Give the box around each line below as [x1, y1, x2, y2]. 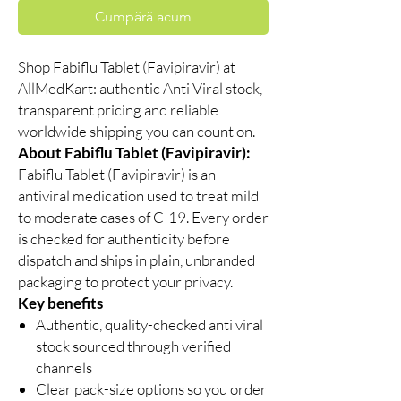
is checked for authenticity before [18, 229, 230, 249]
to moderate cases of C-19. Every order [18, 208, 269, 227]
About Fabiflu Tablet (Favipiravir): [18, 143, 251, 163]
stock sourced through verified [36, 337, 231, 356]
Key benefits [18, 294, 103, 313]
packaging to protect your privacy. [18, 272, 233, 292]
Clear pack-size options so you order [36, 380, 267, 399]
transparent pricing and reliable [18, 100, 218, 120]
